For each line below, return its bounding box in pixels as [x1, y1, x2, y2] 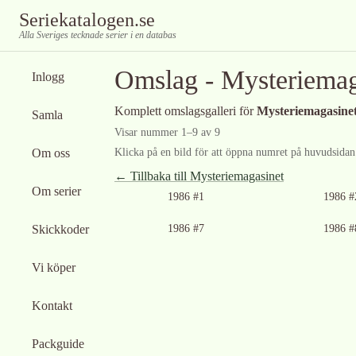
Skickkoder [32, 222, 89, 236]
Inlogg [32, 70, 64, 83]
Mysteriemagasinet [190, 169, 284, 183]
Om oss [32, 146, 70, 160]
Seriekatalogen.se [19, 10, 155, 30]
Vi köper [32, 261, 75, 274]
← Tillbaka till [114, 169, 190, 183]
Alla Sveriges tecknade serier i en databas [19, 29, 176, 41]
